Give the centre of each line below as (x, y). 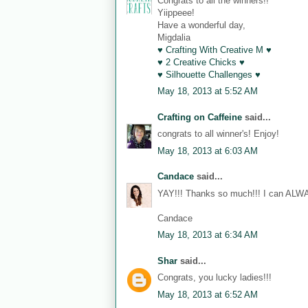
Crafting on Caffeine (200, 117)
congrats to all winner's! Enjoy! (218, 134)
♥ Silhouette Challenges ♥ (209, 74)
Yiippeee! (176, 12)
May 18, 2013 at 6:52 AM (208, 294)
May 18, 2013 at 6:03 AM (208, 151)
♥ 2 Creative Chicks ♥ (201, 62)
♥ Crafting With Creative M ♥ (214, 49)
